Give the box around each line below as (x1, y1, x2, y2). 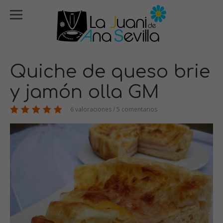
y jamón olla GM (10, 82, 159, 102)
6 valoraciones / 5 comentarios (69, 105, 157, 113)
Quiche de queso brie (10, 62, 210, 82)
